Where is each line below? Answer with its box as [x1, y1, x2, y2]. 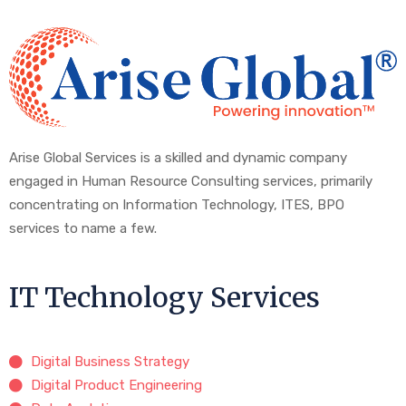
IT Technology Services [9, 280, 320, 315]
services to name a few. [9, 220, 157, 237]
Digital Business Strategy [30, 353, 189, 371]
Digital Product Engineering [30, 377, 202, 394]
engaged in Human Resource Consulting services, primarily [9, 173, 372, 190]
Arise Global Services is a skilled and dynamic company [9, 150, 347, 167]
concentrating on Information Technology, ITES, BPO [9, 197, 344, 214]
